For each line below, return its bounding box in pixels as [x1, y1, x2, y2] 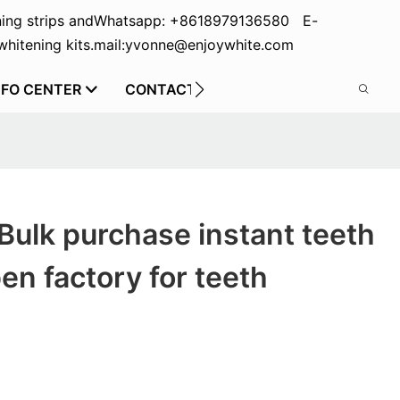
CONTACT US [125, 80, 220, 98]
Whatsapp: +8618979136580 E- [93, 12, 318, 29]
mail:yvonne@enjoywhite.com [93, 36, 294, 54]
